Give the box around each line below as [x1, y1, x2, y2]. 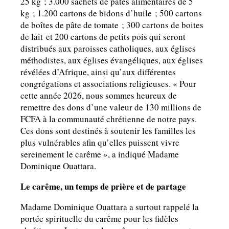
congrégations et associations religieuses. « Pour [20, 78, 196, 90]
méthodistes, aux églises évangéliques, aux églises [20, 54, 203, 66]
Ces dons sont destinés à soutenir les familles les [20, 125, 196, 137]
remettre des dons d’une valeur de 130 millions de [20, 101, 201, 113]
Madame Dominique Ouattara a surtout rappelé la [20, 201, 199, 213]
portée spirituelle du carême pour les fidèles [20, 213, 178, 225]
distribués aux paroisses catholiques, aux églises [20, 42, 196, 55]
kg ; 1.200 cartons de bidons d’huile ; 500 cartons [20, 7, 202, 19]
